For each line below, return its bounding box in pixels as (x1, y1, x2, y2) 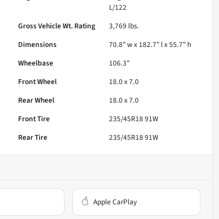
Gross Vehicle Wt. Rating (18, 20, 96, 31)
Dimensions (18, 39, 57, 50)
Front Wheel (18, 76, 57, 87)
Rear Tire (18, 131, 48, 143)
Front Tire (18, 113, 50, 124)
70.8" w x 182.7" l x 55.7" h (109, 39, 192, 50)
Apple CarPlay (93, 196, 137, 207)
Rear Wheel (18, 94, 55, 106)
